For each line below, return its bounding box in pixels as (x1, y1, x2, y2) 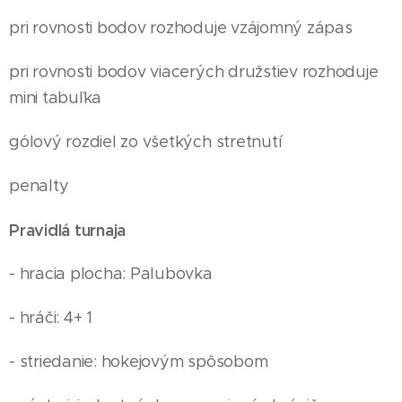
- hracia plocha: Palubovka (9, 264, 213, 284)
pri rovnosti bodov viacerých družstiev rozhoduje (9, 62, 379, 82)
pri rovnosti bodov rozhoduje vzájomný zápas (9, 18, 353, 38)
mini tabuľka (9, 88, 102, 108)
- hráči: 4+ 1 (9, 308, 92, 328)
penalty (9, 176, 69, 196)
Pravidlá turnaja (9, 220, 127, 240)
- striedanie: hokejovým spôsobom (9, 352, 268, 371)
